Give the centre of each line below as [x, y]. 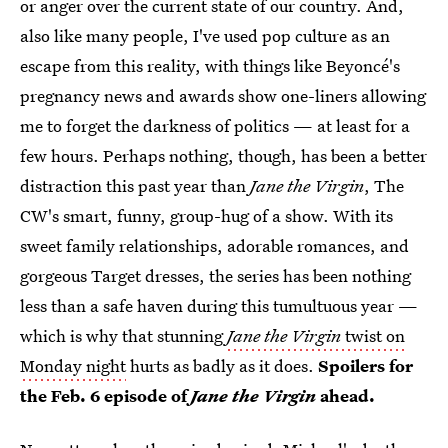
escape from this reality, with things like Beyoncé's [210, 65]
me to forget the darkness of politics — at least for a [215, 125]
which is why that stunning [123, 335]
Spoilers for [365, 365]
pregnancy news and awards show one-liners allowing [223, 95]
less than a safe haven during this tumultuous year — [219, 305]
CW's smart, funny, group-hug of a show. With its [206, 215]
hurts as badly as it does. [222, 365]
